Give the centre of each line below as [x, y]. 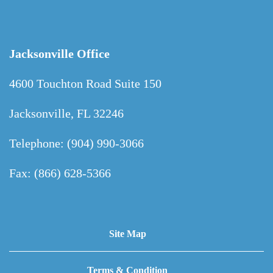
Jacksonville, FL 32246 [66, 114]
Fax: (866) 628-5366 [60, 173]
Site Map [127, 234]
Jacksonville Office [59, 54]
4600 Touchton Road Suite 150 [85, 84]
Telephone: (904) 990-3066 [76, 144]
